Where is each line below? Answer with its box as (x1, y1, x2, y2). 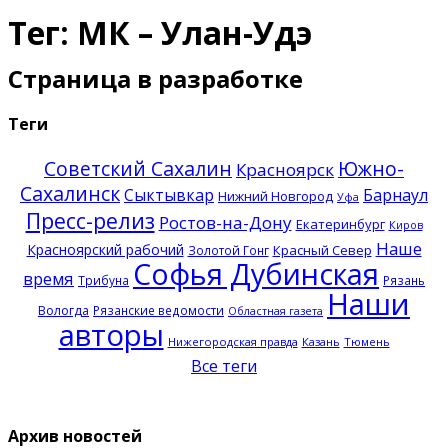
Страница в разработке (8, 61, 303, 95)
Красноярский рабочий (26, 240, 184, 260)
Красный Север (272, 241, 372, 260)
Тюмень (343, 334, 390, 350)
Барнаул (363, 184, 428, 207)
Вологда (38, 302, 89, 320)
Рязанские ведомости (93, 302, 224, 319)
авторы (58, 315, 164, 356)
